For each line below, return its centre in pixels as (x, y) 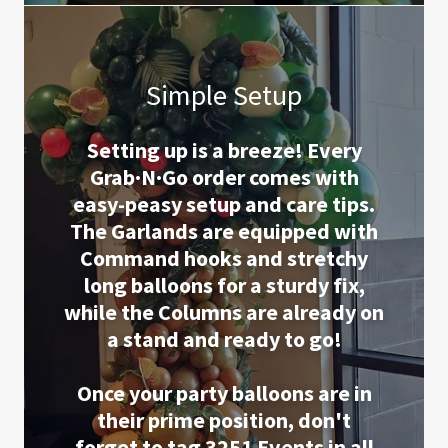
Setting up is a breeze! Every (224, 150)
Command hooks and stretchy (224, 258)
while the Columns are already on (224, 312)
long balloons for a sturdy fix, (224, 285)
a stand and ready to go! (224, 339)
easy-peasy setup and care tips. (224, 204)
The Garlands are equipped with (224, 231)
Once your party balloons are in (224, 393)
